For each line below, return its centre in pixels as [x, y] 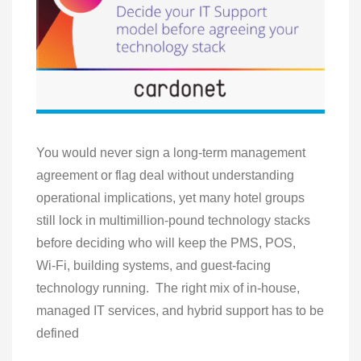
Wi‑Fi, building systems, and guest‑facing [154, 265]
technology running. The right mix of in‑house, [168, 288]
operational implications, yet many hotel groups [170, 197]
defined [58, 333]
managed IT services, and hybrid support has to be [180, 310]
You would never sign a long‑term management [171, 152]
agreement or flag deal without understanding [165, 175]
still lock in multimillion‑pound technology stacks [173, 220]
